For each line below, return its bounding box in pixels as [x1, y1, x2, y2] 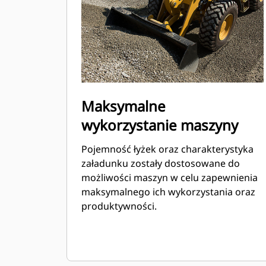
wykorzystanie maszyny [81, 115, 238, 135]
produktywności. [81, 199, 157, 213]
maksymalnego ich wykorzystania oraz [81, 185, 255, 198]
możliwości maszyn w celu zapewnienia [81, 171, 258, 184]
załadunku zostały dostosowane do [81, 157, 240, 170]
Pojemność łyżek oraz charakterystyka [81, 142, 254, 156]
